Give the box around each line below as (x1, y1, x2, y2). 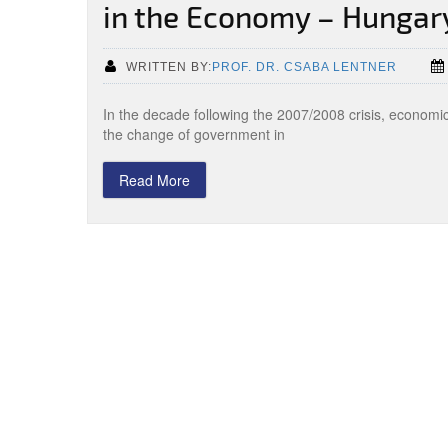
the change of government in (103, 124, 285, 144)
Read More (119, 170, 190, 190)
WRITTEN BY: (126, 59, 212, 74)
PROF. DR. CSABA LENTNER (212, 59, 397, 74)
